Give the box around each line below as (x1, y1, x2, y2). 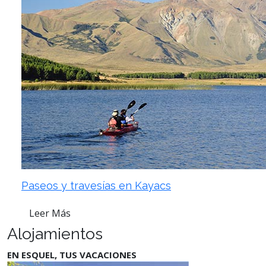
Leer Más (29, 206, 71, 220)
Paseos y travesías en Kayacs (21, 179, 171, 192)
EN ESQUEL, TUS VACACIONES (7, 248, 137, 261)
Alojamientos (7, 224, 103, 243)
